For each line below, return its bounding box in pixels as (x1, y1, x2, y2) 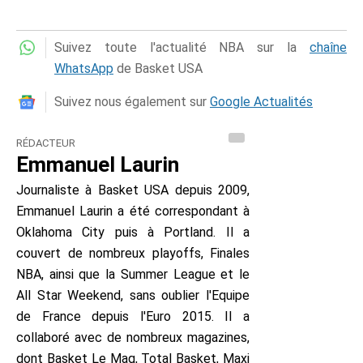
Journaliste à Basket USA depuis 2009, (16, 182, 250, 199)
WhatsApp (54, 61, 113, 77)
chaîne (310, 40, 347, 56)
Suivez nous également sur (54, 94, 210, 110)
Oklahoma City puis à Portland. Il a (16, 224, 250, 241)
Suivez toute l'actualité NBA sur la (54, 40, 310, 56)
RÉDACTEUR (16, 137, 75, 150)
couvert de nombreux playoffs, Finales (16, 246, 250, 262)
